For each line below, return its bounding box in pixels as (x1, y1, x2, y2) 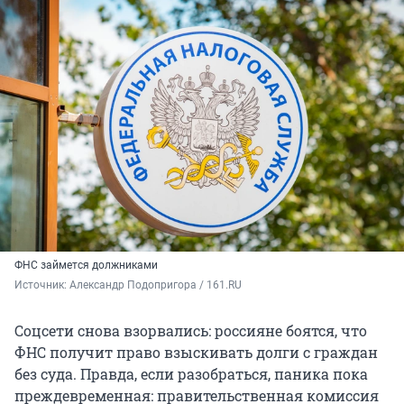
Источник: (14, 279, 69, 292)
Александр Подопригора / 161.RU (69, 279, 242, 292)
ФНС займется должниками (14, 259, 158, 272)
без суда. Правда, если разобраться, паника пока (14, 364, 368, 384)
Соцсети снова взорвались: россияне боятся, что (14, 321, 367, 341)
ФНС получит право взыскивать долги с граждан (14, 343, 378, 363)
